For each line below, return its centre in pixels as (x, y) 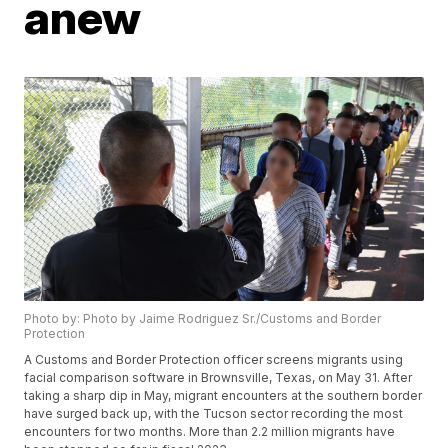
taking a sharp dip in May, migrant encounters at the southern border (223, 396)
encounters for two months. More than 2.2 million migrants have (210, 432)
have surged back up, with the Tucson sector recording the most (214, 414)
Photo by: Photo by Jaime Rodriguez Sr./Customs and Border (203, 319)
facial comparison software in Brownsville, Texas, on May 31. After (218, 378)
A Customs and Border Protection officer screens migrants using (214, 360)
